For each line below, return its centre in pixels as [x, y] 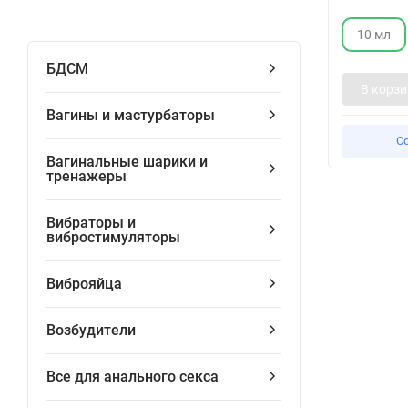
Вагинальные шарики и [127, 162]
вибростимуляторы [113, 237]
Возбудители [91, 330]
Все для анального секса [133, 377]
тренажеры [87, 176]
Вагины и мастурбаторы [131, 115]
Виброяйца [84, 284]
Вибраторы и [91, 223]
